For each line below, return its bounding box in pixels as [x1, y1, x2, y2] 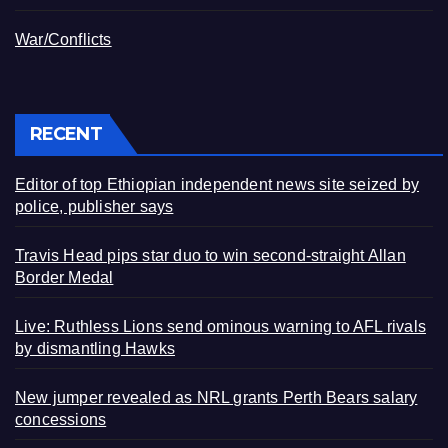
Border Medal [15, 268, 114, 286]
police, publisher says [15, 197, 174, 215]
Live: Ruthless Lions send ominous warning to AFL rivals [15, 317, 427, 335]
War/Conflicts [15, 30, 112, 48]
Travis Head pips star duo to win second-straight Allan [15, 246, 406, 264]
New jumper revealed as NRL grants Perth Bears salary [15, 388, 418, 406]
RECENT [30, 122, 102, 145]
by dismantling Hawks [15, 339, 175, 357]
